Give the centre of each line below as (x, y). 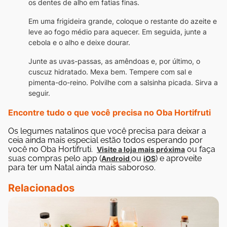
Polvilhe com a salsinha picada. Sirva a (154, 82)
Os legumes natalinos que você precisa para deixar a (107, 131)
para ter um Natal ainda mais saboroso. (82, 167)
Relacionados (41, 188)
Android (116, 158)
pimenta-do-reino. (58, 82)
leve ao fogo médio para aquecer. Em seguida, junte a (118, 31)
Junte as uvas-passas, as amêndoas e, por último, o (114, 61)
